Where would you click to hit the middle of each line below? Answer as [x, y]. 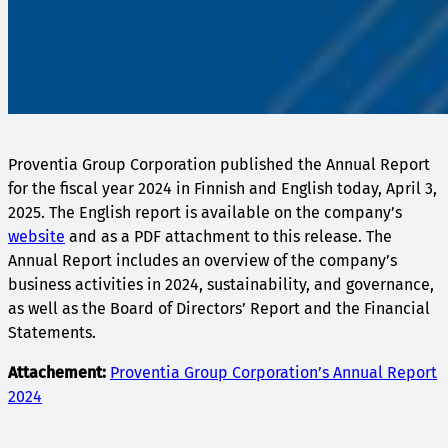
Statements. [54, 333]
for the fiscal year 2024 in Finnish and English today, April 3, [222, 189]
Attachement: [57, 373]
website [36, 237]
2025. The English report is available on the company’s [205, 213]
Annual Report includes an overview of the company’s [202, 261]
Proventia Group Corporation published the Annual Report [219, 165]
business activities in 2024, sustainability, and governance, [221, 285]
